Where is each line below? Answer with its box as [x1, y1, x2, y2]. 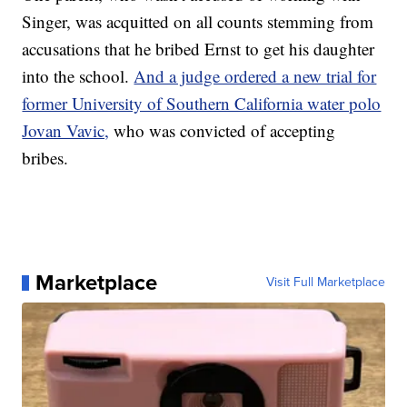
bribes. [22, 146, 69, 170]
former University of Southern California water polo [22, 92, 382, 115]
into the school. [22, 65, 134, 88]
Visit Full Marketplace [265, 273, 385, 293]
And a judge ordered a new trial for [134, 65, 377, 88]
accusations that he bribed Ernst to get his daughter [22, 37, 375, 61]
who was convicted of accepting [109, 119, 336, 143]
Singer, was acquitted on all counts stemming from [22, 10, 374, 34]
